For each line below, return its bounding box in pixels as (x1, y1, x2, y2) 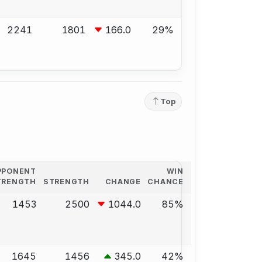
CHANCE (147, 177, 184, 186)
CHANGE (105, 177, 141, 186)
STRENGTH (43, 177, 89, 186)
